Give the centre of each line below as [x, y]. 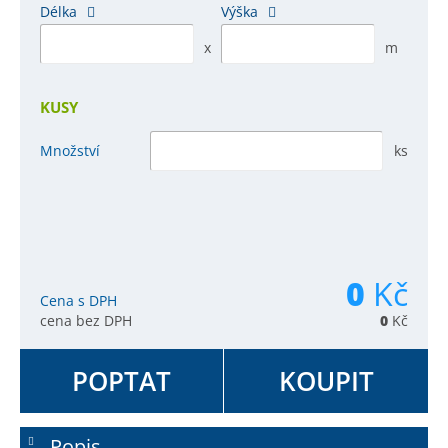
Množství [70, 150]
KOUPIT [326, 381]
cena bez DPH [86, 321]
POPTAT [121, 381]
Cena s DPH [78, 301]
